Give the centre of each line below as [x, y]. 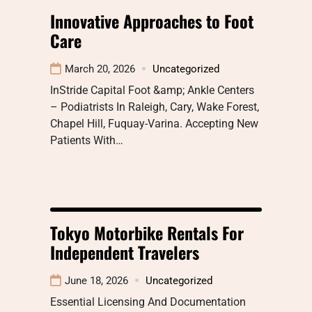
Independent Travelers [125, 252]
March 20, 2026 [100, 69]
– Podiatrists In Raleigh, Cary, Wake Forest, [155, 107]
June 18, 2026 [96, 280]
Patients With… [87, 140]
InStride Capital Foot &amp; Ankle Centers [152, 90]
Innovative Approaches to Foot [152, 21]
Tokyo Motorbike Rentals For [147, 232]
